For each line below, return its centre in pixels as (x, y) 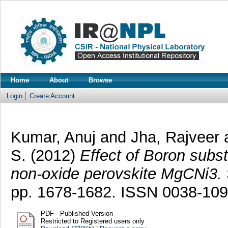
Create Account (52, 96)
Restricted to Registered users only (92, 221)
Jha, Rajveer (175, 137)
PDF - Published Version (77, 213)
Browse (100, 80)
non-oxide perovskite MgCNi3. (116, 174)
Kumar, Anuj (53, 137)
